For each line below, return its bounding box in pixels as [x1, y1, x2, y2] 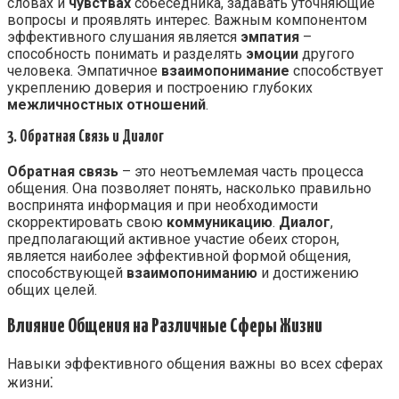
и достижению [257, 264, 359, 281]
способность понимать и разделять [7, 45, 246, 62]
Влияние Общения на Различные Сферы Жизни [7, 315, 322, 337]
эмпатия [240, 28, 299, 45]
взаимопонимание [161, 61, 289, 79]
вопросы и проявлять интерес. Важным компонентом [7, 11, 367, 28]
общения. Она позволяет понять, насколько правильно [7, 179, 371, 197]
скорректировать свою [7, 213, 167, 231]
